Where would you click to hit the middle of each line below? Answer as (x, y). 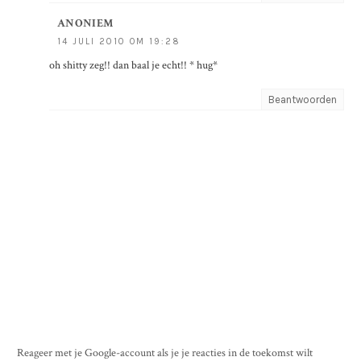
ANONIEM (85, 24)
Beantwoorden (303, 100)
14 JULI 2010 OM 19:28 (119, 42)
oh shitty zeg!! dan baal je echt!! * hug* (133, 66)
